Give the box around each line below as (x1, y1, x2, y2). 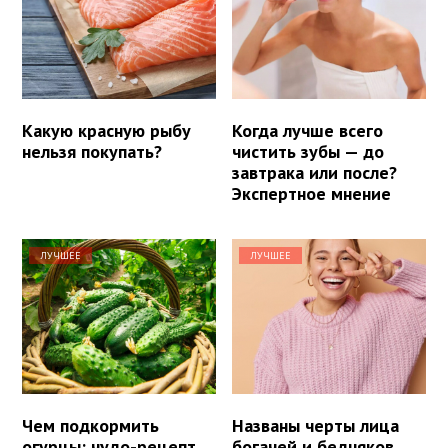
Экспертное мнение (232, 182, 392, 206)
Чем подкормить (22, 414, 159, 438)
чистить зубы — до (232, 140, 385, 164)
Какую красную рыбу (22, 119, 191, 143)
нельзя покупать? (22, 140, 162, 164)
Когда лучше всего (232, 119, 384, 143)
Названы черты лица (232, 414, 400, 438)
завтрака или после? (232, 161, 398, 185)
